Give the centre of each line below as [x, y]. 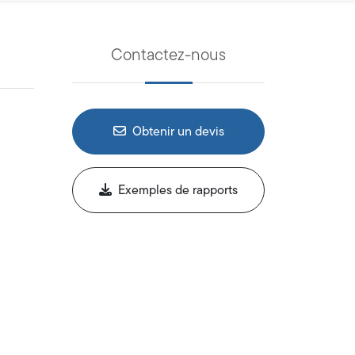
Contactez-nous [168, 54]
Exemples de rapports [178, 190]
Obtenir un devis [178, 131]
